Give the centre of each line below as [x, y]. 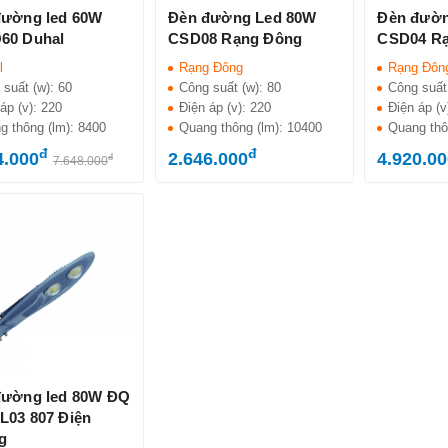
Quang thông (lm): [233, 127]
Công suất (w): [223, 87]
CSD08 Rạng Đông [235, 38]
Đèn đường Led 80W [242, 17]
